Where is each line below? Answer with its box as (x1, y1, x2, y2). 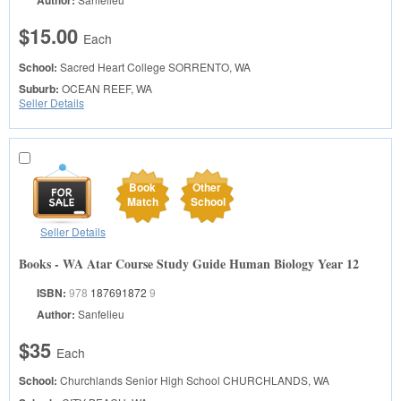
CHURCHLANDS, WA (220, 372, 329, 388)
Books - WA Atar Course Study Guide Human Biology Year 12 (19, 253, 359, 273)
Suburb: (19, 80, 59, 97)
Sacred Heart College (60, 58, 166, 74)
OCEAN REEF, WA (59, 80, 152, 96)
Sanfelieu (78, 305, 124, 321)
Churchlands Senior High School (60, 372, 220, 388)
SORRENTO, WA (166, 58, 251, 74)
